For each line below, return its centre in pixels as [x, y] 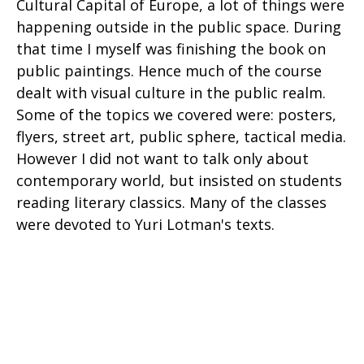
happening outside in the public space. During [179, 27]
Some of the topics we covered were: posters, [176, 115]
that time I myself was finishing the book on [171, 49]
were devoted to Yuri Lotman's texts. [145, 224]
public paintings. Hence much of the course [169, 71]
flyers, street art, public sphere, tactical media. [181, 136]
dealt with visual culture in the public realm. [171, 93]
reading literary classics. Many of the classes [171, 202]
